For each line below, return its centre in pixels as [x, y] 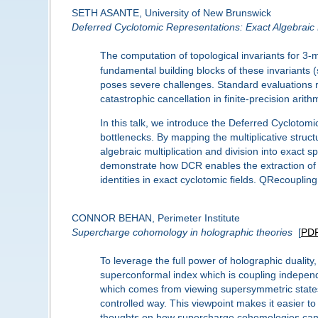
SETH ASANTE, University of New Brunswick [171, 12]
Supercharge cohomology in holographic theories [182, 232]
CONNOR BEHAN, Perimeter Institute [155, 218]
